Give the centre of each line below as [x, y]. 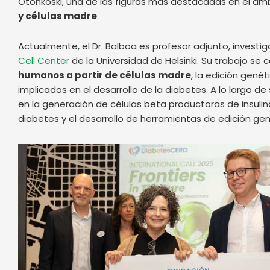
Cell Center [45, 60]
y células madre [58, 16]
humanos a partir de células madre [105, 75]
